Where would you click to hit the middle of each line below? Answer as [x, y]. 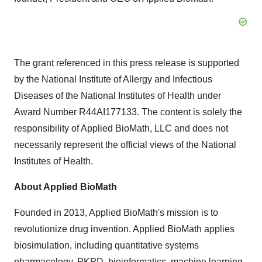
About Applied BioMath [65, 187]
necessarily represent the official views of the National [125, 145]
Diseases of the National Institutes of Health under [118, 96]
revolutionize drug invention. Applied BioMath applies [124, 229]
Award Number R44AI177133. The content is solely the [128, 112]
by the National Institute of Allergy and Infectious [113, 79]
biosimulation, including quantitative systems [106, 245]
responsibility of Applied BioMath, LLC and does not [121, 128]
